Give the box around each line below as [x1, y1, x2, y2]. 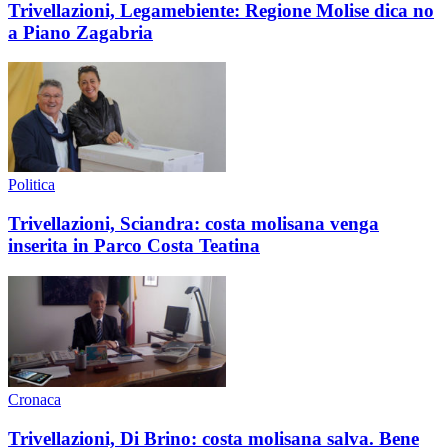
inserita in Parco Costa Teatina [8, 235, 260, 257]
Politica [8, 176, 55, 194]
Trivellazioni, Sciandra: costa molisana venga [8, 213, 379, 235]
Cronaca [8, 390, 61, 408]
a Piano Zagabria [8, 21, 153, 43]
